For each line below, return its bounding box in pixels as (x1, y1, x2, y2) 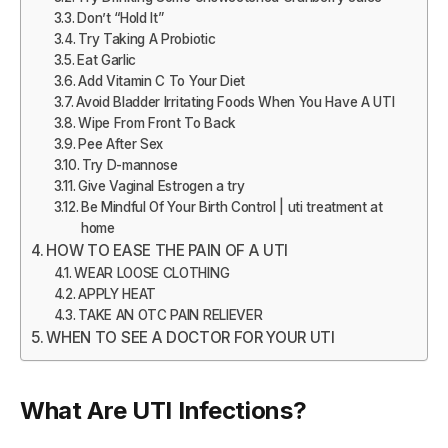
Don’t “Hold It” (77, 9, 164, 26)
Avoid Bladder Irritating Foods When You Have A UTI (76, 93, 395, 110)
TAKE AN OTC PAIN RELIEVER (78, 306, 263, 323)
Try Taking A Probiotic (78, 30, 216, 47)
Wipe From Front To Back (78, 114, 236, 131)
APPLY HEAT (78, 285, 157, 302)
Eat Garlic (77, 51, 137, 68)
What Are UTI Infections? (20, 396, 307, 426)
